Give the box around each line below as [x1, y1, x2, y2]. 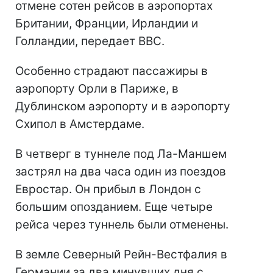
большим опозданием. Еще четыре [15, 200, 213, 214]
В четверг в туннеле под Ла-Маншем [15, 147, 227, 161]
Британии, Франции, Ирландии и [15, 16, 198, 30]
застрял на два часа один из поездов [15, 165, 226, 179]
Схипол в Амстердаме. [15, 117, 144, 131]
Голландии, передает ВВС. [15, 34, 165, 48]
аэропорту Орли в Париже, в [15, 82, 179, 96]
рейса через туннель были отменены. [15, 218, 229, 232]
